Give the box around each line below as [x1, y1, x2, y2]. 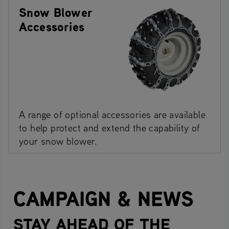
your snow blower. [19, 134, 98, 147]
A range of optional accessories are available [19, 107, 205, 121]
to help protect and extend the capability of [19, 121, 200, 134]
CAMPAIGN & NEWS [13, 184, 194, 213]
